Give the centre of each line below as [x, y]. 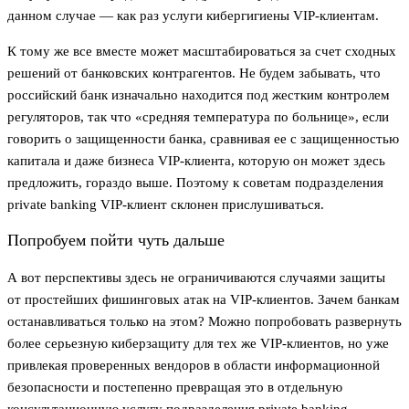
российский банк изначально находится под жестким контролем [199, 94]
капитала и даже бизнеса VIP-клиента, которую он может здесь [196, 160]
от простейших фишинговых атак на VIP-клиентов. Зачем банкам [204, 299]
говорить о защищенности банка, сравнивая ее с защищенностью [203, 138]
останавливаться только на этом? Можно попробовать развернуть [204, 321]
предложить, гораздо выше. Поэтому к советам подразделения [195, 182]
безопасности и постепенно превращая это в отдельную [175, 387]
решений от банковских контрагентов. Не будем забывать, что [194, 73]
